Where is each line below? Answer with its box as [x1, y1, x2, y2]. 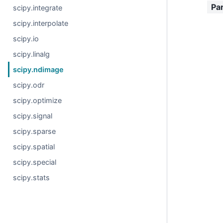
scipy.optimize [13, 96, 62, 105]
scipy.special [13, 158, 57, 166]
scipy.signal [13, 111, 53, 120]
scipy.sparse [13, 127, 56, 135]
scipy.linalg [13, 50, 50, 58]
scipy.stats [13, 173, 50, 182]
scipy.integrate [13, 3, 63, 12]
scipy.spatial [13, 142, 55, 151]
